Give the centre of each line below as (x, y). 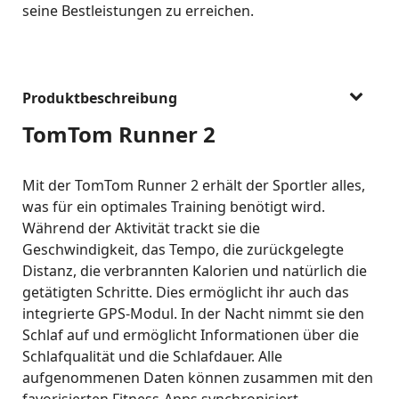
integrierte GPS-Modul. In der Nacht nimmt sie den (193, 313)
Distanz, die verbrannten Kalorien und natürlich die (195, 271)
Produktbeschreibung (100, 98)
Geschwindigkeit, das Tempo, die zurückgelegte (183, 249)
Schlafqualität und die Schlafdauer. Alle (152, 356)
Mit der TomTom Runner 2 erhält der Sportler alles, (194, 185)
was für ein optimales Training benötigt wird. (174, 207)
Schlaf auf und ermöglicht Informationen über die (191, 335)
